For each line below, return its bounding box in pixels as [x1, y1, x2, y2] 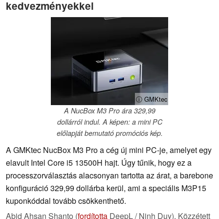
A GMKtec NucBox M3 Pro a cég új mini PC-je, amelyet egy [6, 144, 212, 156]
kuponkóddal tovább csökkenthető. [6, 195, 126, 207]
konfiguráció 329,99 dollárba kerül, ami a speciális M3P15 [6, 182, 206, 194]
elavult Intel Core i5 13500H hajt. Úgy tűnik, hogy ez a [6, 157, 192, 169]
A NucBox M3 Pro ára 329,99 [64, 106, 155, 116]
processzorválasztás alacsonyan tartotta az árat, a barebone [6, 170, 213, 181]
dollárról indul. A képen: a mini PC [57, 117, 162, 127]
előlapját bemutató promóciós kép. [56, 128, 163, 138]
